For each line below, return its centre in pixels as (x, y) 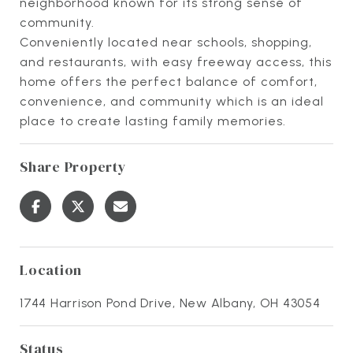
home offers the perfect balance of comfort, (169, 81)
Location (51, 269)
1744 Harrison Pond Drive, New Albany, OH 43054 (170, 303)
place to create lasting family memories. (153, 121)
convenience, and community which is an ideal (172, 101)
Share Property (73, 166)
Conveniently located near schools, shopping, (166, 42)
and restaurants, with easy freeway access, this (176, 61)
